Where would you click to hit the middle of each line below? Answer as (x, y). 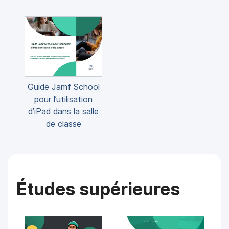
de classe (63, 123)
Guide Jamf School (63, 87)
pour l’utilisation (64, 99)
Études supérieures (98, 189)
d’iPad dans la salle (64, 111)
